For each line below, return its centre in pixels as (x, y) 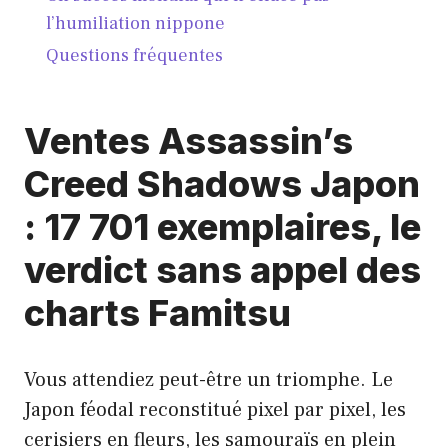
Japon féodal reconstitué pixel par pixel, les (215, 409)
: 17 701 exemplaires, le (222, 226)
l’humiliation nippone (135, 23)
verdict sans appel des (222, 269)
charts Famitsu (157, 312)
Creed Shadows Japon (222, 183)
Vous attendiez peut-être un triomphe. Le (208, 379)
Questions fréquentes (134, 56)
